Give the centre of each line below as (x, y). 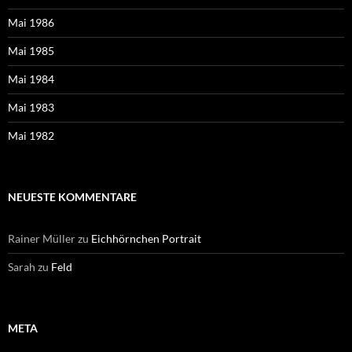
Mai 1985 (31, 50)
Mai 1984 (31, 79)
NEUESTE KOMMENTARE (72, 196)
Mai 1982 (31, 135)
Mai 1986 (31, 22)
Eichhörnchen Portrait (146, 238)
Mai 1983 (31, 107)
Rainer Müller (42, 238)
